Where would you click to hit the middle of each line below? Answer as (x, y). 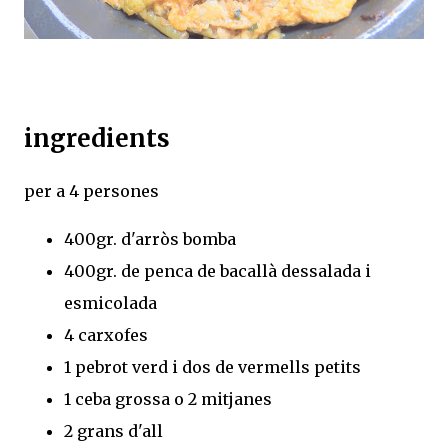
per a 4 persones (91, 190)
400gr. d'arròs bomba (150, 238)
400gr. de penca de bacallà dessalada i (217, 270)
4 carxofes (106, 334)
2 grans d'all (113, 430)
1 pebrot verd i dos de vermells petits (212, 366)
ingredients (97, 138)
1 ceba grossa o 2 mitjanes (168, 398)
